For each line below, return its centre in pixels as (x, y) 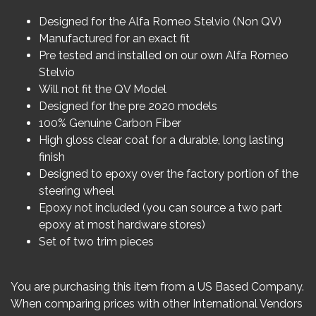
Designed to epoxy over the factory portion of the (169, 174)
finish (52, 157)
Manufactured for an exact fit (114, 38)
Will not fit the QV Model (103, 89)
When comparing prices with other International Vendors (157, 304)
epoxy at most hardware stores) (122, 225)
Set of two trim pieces (96, 242)
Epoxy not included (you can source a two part (160, 208)
